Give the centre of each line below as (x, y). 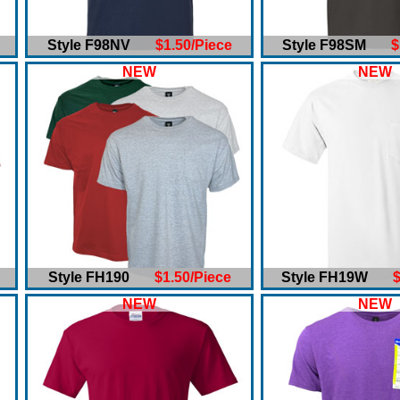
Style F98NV (101, 45)
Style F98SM (337, 45)
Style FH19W (337, 277)
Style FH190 (101, 277)
